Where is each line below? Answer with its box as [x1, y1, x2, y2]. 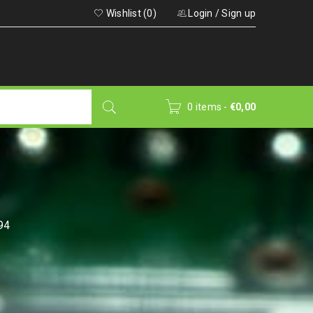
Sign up [221, 8, 256, 19]
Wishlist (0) [103, 8, 156, 19]
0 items [187, 101, 221, 112]
